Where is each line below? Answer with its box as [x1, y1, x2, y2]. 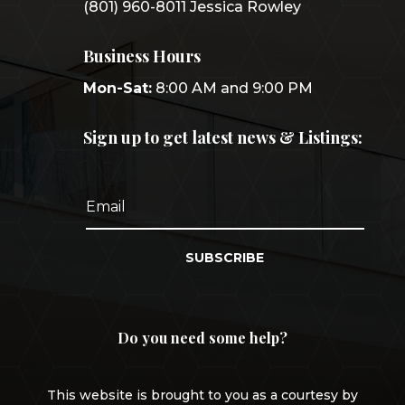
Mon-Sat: [82, 79, 152, 97]
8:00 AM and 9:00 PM [155, 79, 313, 97]
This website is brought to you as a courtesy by [46, 386, 358, 403]
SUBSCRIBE [185, 249, 265, 266]
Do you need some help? [117, 327, 287, 347]
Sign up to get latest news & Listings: [82, 126, 363, 148]
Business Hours [82, 44, 201, 67]
